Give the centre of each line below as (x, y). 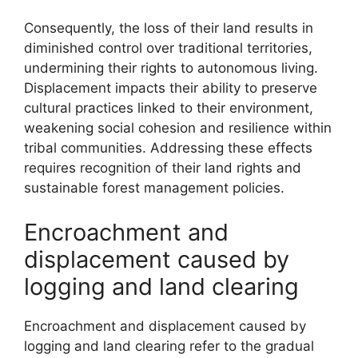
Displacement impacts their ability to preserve (171, 88)
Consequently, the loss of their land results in (169, 28)
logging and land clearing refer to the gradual (169, 346)
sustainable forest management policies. (154, 188)
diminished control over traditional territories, (168, 48)
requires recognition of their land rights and (163, 168)
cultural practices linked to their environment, (169, 108)
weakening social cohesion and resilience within (178, 128)
